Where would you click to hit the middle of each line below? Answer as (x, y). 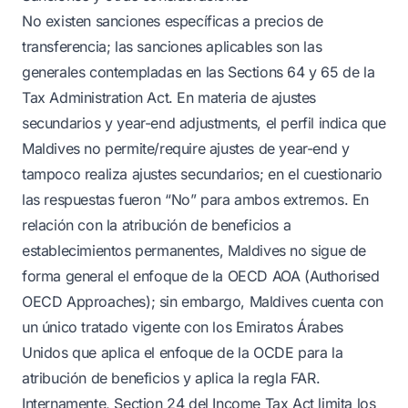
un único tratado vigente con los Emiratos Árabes (183, 327)
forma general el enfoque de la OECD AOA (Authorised (201, 276)
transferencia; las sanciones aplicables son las (172, 46)
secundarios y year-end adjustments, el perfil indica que (204, 123)
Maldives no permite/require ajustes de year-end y (186, 148)
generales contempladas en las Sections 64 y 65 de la (199, 72)
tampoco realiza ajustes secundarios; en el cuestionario (203, 174)
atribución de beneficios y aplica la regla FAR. (171, 378)
